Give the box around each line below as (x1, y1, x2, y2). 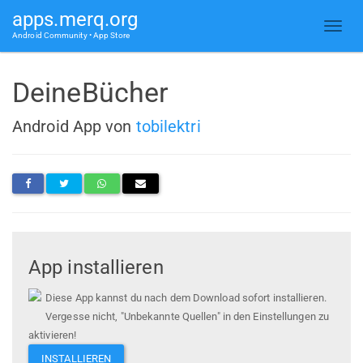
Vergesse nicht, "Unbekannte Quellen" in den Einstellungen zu (45, 310, 330, 323)
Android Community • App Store (12, 31, 130, 40)
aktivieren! (28, 329, 77, 342)
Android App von (12, 116, 136, 136)
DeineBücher (12, 76, 169, 109)
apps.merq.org (12, 8, 139, 31)
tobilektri (135, 116, 201, 136)
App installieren (28, 256, 164, 280)
